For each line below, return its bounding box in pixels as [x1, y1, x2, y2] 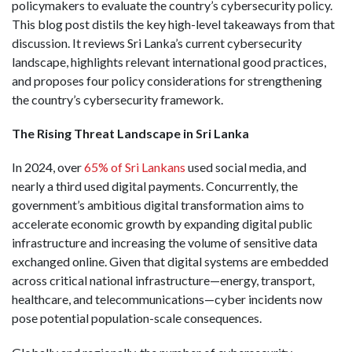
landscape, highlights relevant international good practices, [12, 54, 326, 69]
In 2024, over [12, 159, 84, 175]
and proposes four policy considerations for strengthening [12, 73, 322, 88]
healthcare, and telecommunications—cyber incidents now [12, 291, 322, 307]
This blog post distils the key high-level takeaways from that [12, 16, 335, 31]
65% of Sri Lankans [84, 159, 185, 175]
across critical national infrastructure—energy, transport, [12, 273, 314, 288]
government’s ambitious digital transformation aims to [12, 197, 304, 213]
